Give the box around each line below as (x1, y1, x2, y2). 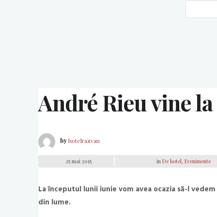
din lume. (38, 196, 71, 208)
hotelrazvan (68, 137, 100, 145)
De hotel (162, 157, 182, 165)
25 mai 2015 (65, 157, 92, 165)
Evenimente (184, 157, 211, 165)
